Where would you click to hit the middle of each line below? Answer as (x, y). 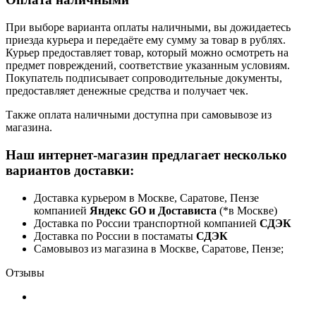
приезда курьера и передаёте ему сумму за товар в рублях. (146, 40)
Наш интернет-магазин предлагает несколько (146, 154)
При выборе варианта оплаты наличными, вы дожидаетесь (148, 28)
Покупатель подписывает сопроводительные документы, (144, 78)
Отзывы (25, 272)
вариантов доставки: (70, 170)
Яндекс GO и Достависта (154, 210)
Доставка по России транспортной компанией (147, 223)
